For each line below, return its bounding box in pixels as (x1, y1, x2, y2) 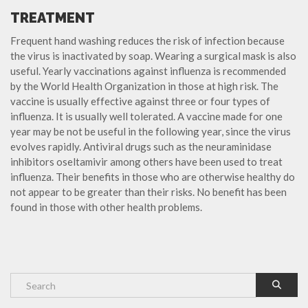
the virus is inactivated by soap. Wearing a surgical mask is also (10, 49, 296, 63)
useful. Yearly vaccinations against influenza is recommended (10, 65, 286, 78)
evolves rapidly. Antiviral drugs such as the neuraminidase (10, 140, 272, 153)
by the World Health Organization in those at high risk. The (10, 80, 278, 93)
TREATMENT (10, 10, 95, 27)
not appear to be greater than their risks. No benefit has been (10, 186, 287, 199)
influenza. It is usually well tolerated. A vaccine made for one (10, 110, 283, 123)
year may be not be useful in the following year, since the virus (10, 125, 291, 138)
